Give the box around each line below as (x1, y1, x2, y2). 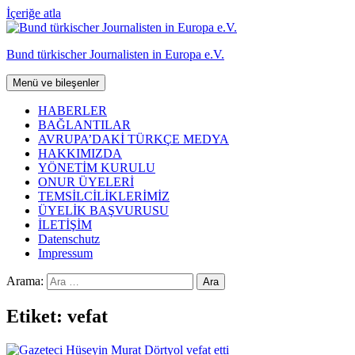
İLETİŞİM (38, 218, 92, 231)
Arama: (6, 274, 44, 288)
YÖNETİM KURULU (38, 161, 155, 174)
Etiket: (6, 305, 67, 326)
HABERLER (38, 104, 107, 117)
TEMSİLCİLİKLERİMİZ (38, 189, 170, 203)
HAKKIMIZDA (38, 147, 122, 160)
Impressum (38, 246, 93, 260)
